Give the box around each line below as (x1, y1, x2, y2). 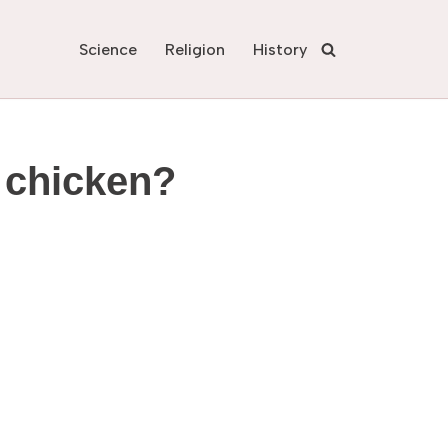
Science (79, 40, 137, 59)
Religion (165, 40, 225, 59)
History (253, 40, 307, 59)
